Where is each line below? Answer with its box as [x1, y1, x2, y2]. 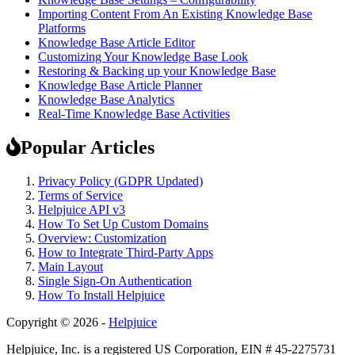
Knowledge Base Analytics [38, 92, 174, 106]
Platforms [38, 21, 86, 35]
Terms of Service [38, 188, 123, 202]
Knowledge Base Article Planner [38, 78, 202, 92]
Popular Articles [21, 136, 155, 158]
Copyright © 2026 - [6, 315, 109, 329]
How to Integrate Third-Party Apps [38, 245, 213, 259]
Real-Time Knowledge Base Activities [38, 106, 230, 120]
